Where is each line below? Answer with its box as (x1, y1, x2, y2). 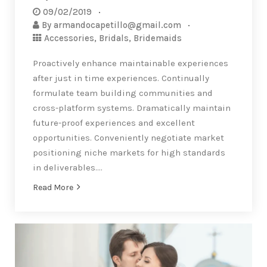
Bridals (99, 33, 129, 44)
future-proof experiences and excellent (33, 117, 195, 129)
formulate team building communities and (33, 88, 213, 99)
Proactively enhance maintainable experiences (33, 58, 228, 69)
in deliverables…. (33, 162, 103, 173)
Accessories (44, 33, 94, 44)
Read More (33, 182, 73, 193)
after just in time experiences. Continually (33, 73, 209, 84)
